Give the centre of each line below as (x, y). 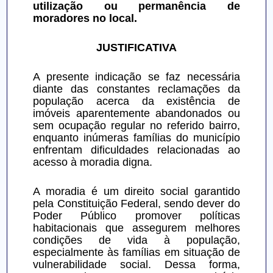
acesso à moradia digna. (93, 162)
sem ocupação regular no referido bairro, (136, 126)
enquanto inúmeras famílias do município (136, 138)
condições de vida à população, (136, 240)
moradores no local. (85, 19)
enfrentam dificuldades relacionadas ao (136, 150)
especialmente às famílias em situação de (136, 253)
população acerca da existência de (136, 101)
